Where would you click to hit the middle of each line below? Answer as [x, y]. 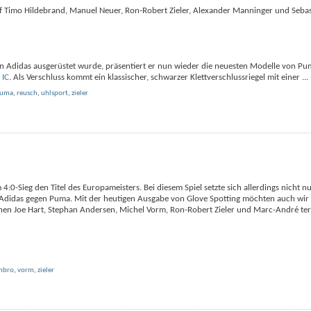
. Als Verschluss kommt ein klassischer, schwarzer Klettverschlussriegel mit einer [155, 77]
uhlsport [54, 93]
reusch [27, 93]
